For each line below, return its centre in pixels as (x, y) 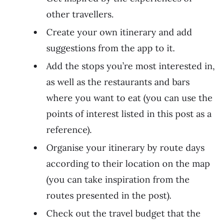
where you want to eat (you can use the (129, 98)
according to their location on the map (128, 164)
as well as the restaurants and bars (118, 82)
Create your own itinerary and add (119, 32)
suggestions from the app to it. (111, 48)
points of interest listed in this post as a (129, 114)
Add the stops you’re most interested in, (131, 66)
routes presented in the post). (109, 196)
